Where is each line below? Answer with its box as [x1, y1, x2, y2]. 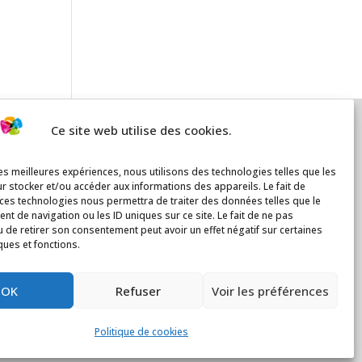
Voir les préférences [211, 282, 329, 299]
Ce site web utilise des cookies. [50, 122, 232, 139]
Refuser [116, 282, 162, 299]
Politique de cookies [94, 325, 188, 339]
